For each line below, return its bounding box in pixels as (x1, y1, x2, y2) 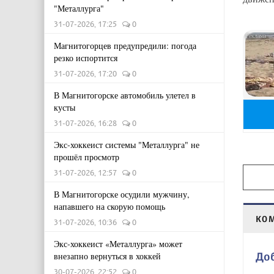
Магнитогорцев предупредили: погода (54, 40, 196, 51)
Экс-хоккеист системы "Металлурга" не (54, 139, 199, 150)
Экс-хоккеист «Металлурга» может (54, 238, 182, 250)
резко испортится (54, 52, 117, 64)
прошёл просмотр (54, 151, 119, 163)
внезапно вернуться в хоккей (54, 250, 161, 262)
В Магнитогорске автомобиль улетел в (54, 89, 196, 101)
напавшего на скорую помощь (54, 201, 165, 212)
